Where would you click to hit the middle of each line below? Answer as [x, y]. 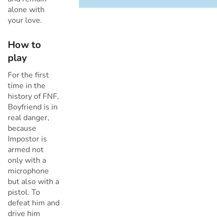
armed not [26, 150]
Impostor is [27, 139]
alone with [26, 9]
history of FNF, [33, 97]
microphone [28, 171]
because [22, 129]
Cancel [145, 27]
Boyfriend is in [33, 107]
